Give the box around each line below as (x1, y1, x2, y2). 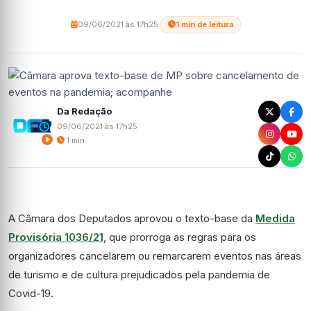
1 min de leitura (175, 19, 233, 29)
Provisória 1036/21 (8, 230, 103, 244)
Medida (255, 212, 295, 225)
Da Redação (57, 105, 112, 117)
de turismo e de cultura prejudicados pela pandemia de (8, 268, 270, 281)
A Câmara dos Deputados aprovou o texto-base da (8, 212, 255, 225)
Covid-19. (8, 287, 53, 300)
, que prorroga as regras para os (103, 230, 256, 244)
